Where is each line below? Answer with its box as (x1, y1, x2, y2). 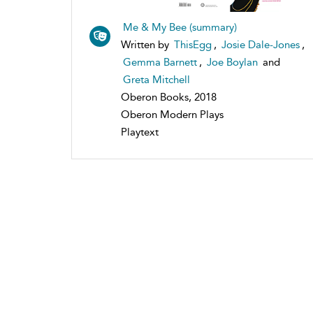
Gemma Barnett (123, 55, 197, 68)
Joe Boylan (207, 55, 258, 68)
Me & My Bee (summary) (123, 20, 237, 34)
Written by (121, 38, 172, 51)
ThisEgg (174, 38, 212, 51)
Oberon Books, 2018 (121, 90, 217, 103)
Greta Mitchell (123, 73, 190, 86)
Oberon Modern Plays (121, 108, 224, 121)
